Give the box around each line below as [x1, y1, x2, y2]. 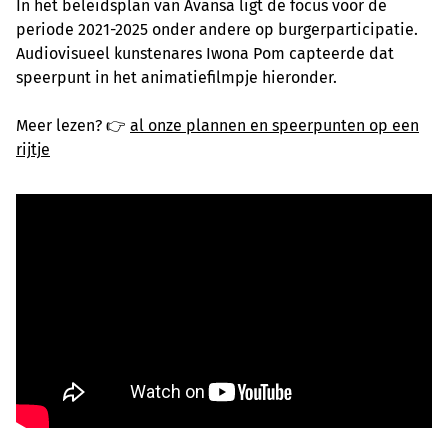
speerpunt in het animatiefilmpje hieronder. [16, 68, 337, 88]
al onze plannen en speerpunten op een [130, 116, 419, 136]
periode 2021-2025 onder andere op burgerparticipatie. [16, 20, 418, 40]
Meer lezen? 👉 [16, 116, 130, 136]
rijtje [16, 140, 50, 160]
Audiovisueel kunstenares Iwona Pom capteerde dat [16, 44, 394, 64]
